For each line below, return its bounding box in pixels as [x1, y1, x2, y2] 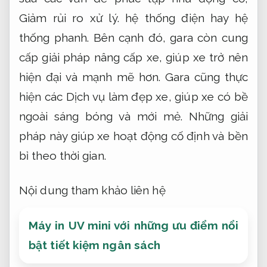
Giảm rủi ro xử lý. [19, 11, 119, 25]
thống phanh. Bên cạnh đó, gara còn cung [19, 31, 248, 45]
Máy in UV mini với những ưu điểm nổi [29, 219, 238, 232]
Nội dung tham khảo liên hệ [19, 184, 166, 197]
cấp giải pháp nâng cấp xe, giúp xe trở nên [19, 51, 248, 64]
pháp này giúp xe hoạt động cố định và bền [19, 129, 248, 143]
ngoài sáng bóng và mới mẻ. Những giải [19, 110, 248, 123]
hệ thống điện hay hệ [119, 11, 248, 25]
